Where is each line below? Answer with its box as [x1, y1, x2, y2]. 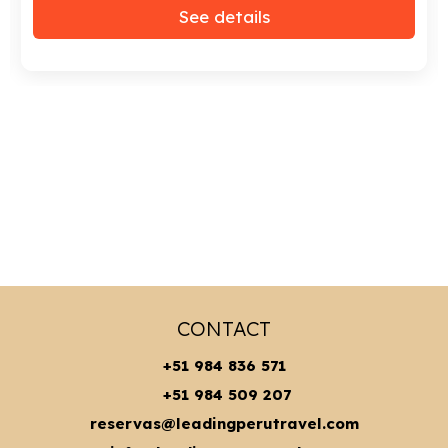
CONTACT [177, 315, 271, 341]
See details [178, 5, 270, 27]
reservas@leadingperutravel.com [89, 413, 359, 433]
